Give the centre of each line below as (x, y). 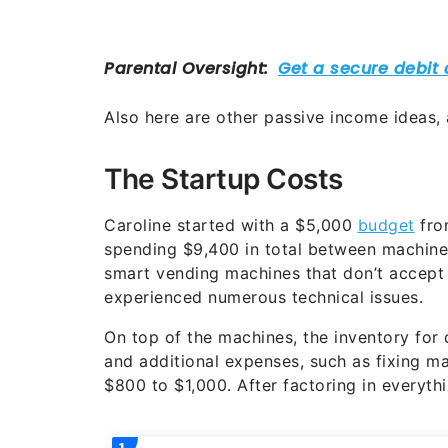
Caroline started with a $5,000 (231, 224)
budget (386, 224)
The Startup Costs (223, 178)
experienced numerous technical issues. (263, 296)
